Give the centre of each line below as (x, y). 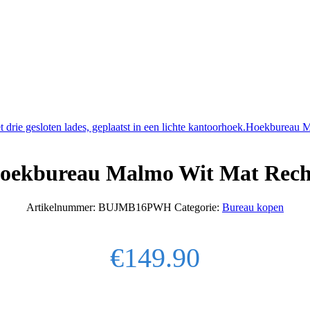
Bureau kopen (253, 207)
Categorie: (198, 207)
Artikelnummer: (62, 207)
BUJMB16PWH (136, 207)
